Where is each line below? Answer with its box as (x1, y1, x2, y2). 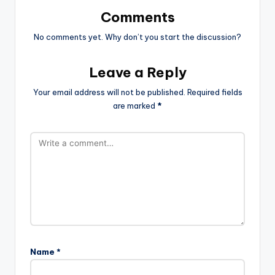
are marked (113, 100, 157, 110)
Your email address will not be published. (33, 87, 185, 97)
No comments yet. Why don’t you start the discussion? (34, 31, 241, 42)
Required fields (187, 87, 242, 97)
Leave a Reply (88, 63, 187, 81)
